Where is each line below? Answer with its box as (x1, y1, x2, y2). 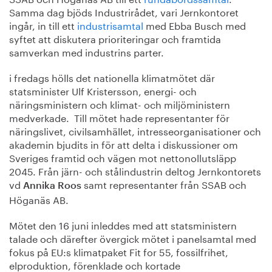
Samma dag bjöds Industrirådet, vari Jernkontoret (9, 4, 239, 19)
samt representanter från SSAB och (81, 176, 246, 191)
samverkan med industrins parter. (9, 44, 164, 59)
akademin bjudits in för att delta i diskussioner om (9, 136, 238, 151)
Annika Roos (23, 181, 81, 191)
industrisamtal (77, 17, 143, 32)
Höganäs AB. (9, 191, 69, 206)
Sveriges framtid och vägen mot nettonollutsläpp (9, 149, 236, 165)
